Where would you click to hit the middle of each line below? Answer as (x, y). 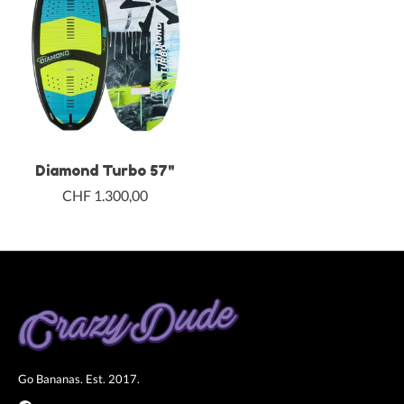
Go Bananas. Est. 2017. (79, 378)
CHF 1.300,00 (106, 195)
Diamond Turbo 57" (106, 170)
